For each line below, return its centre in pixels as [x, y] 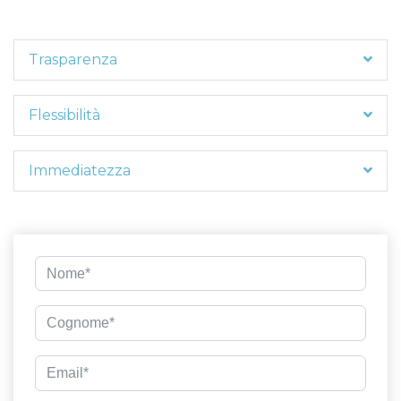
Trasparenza [73, 59]
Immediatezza [80, 170]
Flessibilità [64, 115]
